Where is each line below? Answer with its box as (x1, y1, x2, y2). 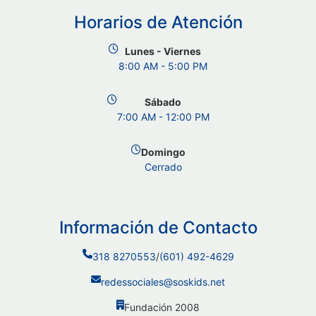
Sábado (145, 95, 181, 108)
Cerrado (144, 160, 182, 173)
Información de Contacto (59, 217, 257, 238)
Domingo (140, 145, 186, 158)
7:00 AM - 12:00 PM (116, 110, 209, 123)
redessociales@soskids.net (101, 276, 225, 288)
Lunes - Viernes (125, 45, 201, 58)
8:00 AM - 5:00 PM (119, 60, 207, 73)
